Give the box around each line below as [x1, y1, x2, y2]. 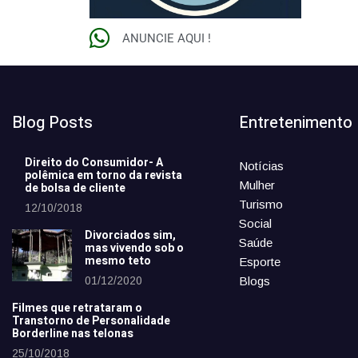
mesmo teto [85, 253, 151, 270]
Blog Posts [12, 111, 93, 135]
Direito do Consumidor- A [25, 154, 163, 172]
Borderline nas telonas [12, 325, 133, 343]
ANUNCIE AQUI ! [122, 30, 212, 46]
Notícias [238, 159, 284, 173]
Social [238, 217, 272, 231]
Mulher [238, 178, 275, 193]
